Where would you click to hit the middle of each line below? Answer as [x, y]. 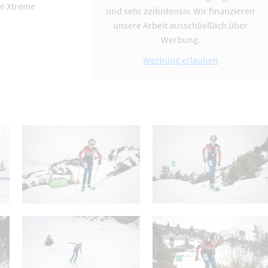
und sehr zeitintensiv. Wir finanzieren [181, 11]
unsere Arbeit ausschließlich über [181, 25]
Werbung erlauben [180, 60]
